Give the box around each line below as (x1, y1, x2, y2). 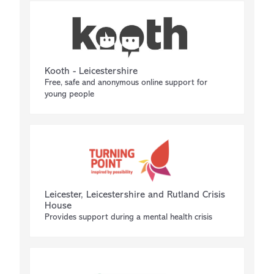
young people (45, 90, 94, 99)
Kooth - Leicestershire (45, 67, 138, 76)
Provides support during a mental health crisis (45, 213, 212, 222)
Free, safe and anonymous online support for (45, 78, 207, 87)
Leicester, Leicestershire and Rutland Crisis (45, 190, 225, 200)
